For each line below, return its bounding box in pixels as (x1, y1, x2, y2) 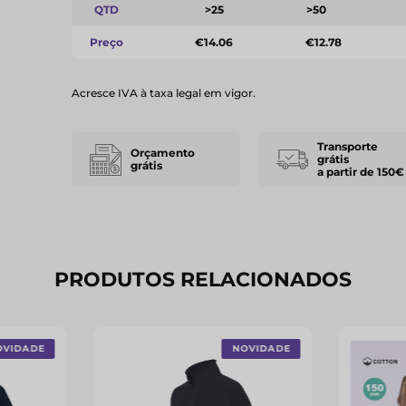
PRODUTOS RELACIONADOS (54, 267, 352, 291)
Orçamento (130, 146, 195, 159)
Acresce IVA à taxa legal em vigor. (71, 86, 256, 100)
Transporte (317, 140, 379, 153)
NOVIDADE (232, 343, 292, 354)
